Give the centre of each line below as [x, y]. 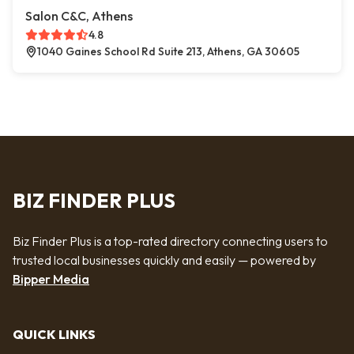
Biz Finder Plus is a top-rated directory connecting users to [170, 241]
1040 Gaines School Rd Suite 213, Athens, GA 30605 [168, 51]
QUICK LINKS [54, 335]
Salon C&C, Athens [79, 16]
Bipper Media [51, 279]
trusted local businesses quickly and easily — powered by [164, 260]
